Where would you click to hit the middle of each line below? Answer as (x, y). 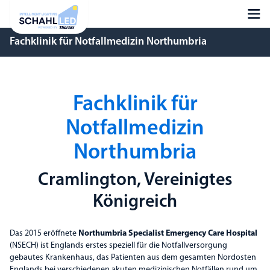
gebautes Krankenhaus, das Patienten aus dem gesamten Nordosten (133, 258)
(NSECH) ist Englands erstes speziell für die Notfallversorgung (118, 246)
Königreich (135, 202)
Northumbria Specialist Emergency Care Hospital (168, 234)
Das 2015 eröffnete (44, 234)
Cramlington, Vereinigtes (135, 181)
